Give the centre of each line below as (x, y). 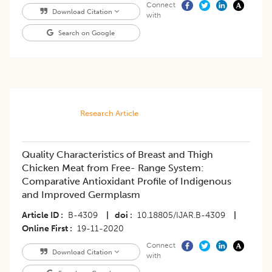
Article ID (40, 216)
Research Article (109, 114)
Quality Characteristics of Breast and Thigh (117, 155)
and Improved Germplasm (81, 195)
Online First (45, 229)
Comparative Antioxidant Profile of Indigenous (127, 182)
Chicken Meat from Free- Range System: (113, 168)
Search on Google (86, 33)
